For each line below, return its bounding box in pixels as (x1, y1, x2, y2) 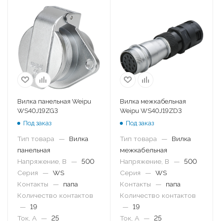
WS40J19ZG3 (17, 107, 58, 114)
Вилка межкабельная (120, 97, 186, 105)
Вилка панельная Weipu (17, 97, 91, 105)
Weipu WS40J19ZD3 (120, 107, 182, 114)
